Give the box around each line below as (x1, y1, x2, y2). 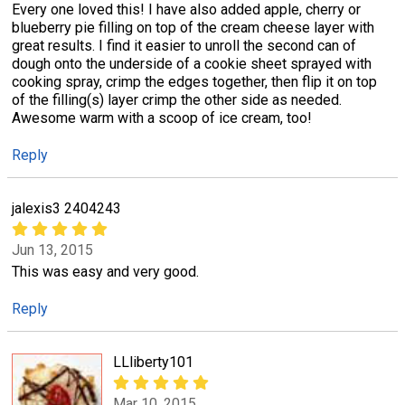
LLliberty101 (113, 353, 193, 371)
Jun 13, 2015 (12, 241, 93, 259)
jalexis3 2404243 (12, 199, 121, 217)
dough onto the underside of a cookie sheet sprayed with (12, 54, 372, 72)
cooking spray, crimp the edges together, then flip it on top (12, 72, 377, 90)
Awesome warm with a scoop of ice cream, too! (12, 108, 312, 127)
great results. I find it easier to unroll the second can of (12, 36, 356, 54)
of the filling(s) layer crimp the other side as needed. (12, 90, 342, 108)
